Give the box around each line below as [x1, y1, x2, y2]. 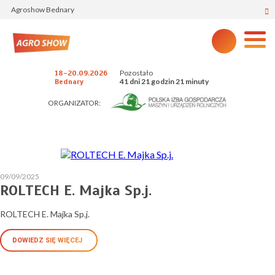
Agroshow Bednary [11, 5, 74, 14]
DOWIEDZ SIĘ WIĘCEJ [12, 236, 84, 244]
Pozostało [119, 68, 153, 77]
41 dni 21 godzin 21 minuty [119, 77, 209, 86]
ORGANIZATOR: [48, 98, 101, 107]
